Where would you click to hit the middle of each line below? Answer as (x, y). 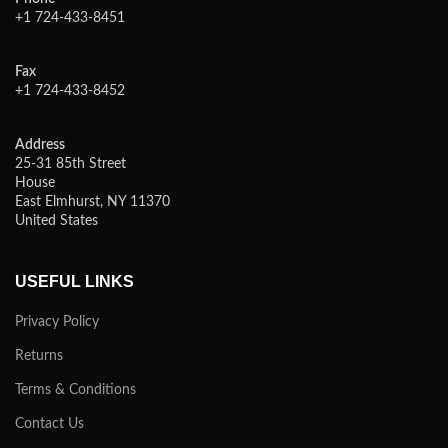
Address (40, 144)
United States (56, 220)
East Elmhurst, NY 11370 (92, 201)
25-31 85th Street (70, 163)
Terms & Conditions (75, 389)
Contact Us (49, 423)
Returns (39, 355)
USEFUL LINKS (74, 281)
